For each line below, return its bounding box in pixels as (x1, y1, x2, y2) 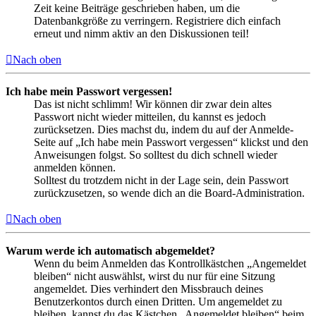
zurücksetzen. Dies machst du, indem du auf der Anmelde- (34, 123, 293, 136)
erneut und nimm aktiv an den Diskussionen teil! (34, 28, 249, 40)
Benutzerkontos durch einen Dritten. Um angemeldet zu (34, 296, 282, 308)
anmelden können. (34, 162, 116, 174)
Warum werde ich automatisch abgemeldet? (6, 245, 215, 257)
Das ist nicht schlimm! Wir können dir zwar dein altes (34, 98, 272, 111)
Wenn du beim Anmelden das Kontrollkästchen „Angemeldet (34, 257, 306, 270)
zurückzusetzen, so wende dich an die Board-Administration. (34, 187, 305, 200)
